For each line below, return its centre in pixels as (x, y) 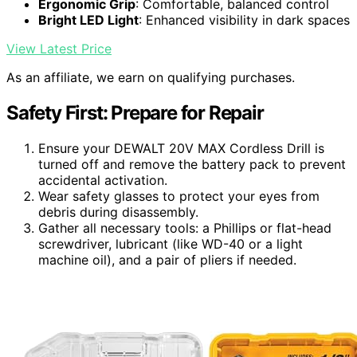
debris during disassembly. (118, 212)
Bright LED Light (88, 20)
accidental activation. (103, 180)
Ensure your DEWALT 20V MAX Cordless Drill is (181, 149)
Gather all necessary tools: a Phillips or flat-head (185, 228)
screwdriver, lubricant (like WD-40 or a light (171, 244)
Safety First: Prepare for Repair (135, 113)
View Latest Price (59, 49)
